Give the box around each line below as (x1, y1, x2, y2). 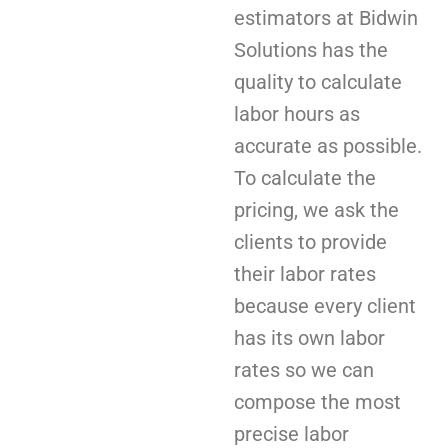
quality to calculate (234, 69, 402, 94)
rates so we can (234, 357, 374, 382)
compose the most (234, 389, 401, 414)
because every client (234, 293, 416, 318)
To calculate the (234, 165, 376, 190)
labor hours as (234, 101, 360, 126)
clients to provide (234, 229, 387, 254)
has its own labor (234, 325, 385, 350)
